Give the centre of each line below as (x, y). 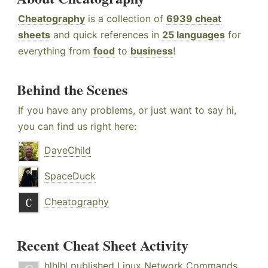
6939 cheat (194, 19)
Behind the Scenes (72, 90)
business (152, 51)
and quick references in (106, 35)
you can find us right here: (77, 127)
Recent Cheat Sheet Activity (103, 245)
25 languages (194, 35)
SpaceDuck (70, 176)
